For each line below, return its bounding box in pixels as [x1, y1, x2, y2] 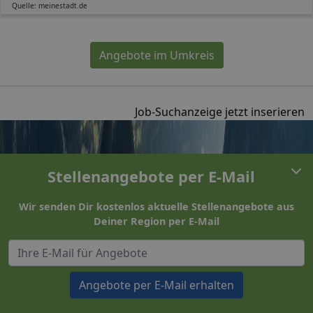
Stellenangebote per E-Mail [47, 165, 255, 187]
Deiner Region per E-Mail [94, 214, 219, 228]
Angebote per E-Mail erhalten [79, 277, 234, 293]
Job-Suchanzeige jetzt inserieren [135, 103, 305, 119]
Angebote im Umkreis [99, 47, 214, 63]
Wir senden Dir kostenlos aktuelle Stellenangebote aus [19, 199, 294, 213]
